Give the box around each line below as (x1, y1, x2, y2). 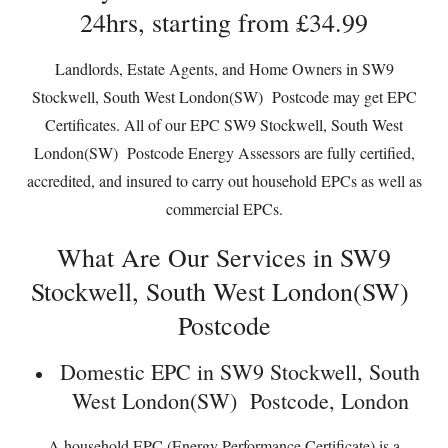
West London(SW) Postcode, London (71, 386, 409, 415)
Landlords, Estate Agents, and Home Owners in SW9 (54, 58, 394, 79)
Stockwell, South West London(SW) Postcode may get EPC (31, 86, 417, 107)
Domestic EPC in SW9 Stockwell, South (60, 357, 420, 386)
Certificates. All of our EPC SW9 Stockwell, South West (45, 114, 403, 135)
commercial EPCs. (165, 198, 283, 219)
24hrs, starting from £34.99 (80, 5, 368, 39)
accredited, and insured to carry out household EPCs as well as (26, 170, 422, 191)
